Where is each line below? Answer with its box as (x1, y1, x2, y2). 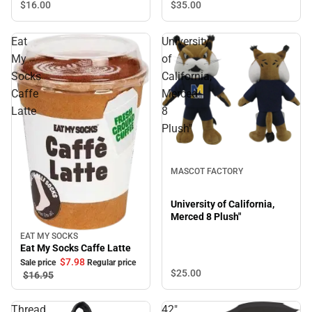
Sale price (20, 257, 58, 267)
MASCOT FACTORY (171, 166, 243, 176)
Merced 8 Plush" (171, 211, 241, 223)
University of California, (171, 198, 274, 210)
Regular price (87, 257, 138, 267)
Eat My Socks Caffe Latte (20, 242, 131, 253)
